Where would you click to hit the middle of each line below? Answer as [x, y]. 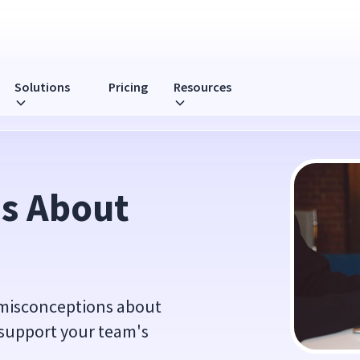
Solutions [42, 87]
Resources [202, 87]
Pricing [128, 87]
